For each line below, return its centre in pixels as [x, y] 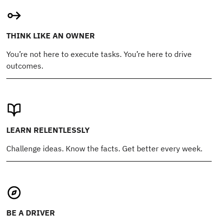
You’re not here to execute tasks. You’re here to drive [99, 54]
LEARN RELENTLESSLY [48, 130]
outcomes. [25, 65]
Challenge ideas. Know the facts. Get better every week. [105, 148]
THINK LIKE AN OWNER [51, 36]
